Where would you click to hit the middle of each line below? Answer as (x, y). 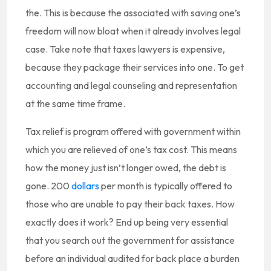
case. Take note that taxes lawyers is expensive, (125, 49)
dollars (85, 186)
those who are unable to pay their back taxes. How (130, 204)
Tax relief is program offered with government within (133, 132)
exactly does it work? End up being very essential (127, 222)
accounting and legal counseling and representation (131, 86)
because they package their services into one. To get (135, 67)
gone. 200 (48, 186)
